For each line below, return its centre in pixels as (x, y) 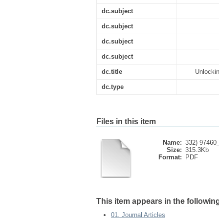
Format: (170, 157)
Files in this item (126, 121)
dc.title (112, 72)
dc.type (113, 87)
